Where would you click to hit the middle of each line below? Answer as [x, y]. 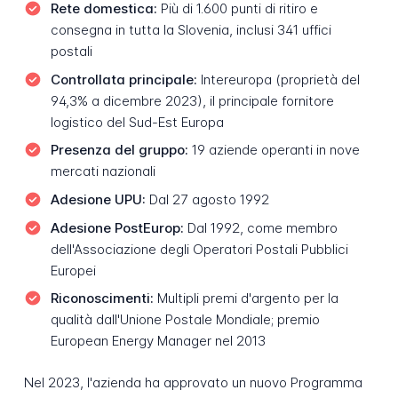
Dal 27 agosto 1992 [207, 199]
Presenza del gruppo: [119, 150]
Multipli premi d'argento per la [246, 298]
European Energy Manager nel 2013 [158, 341]
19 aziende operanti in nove [274, 150]
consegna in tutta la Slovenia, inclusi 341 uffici [191, 30]
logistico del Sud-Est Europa [137, 122]
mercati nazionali [103, 171]
